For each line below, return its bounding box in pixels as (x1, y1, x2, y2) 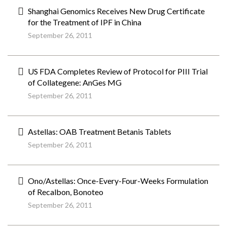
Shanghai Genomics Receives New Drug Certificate (28, 6, 205, 16)
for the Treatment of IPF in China (28, 17, 141, 27)
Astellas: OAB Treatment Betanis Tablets (28, 127, 171, 136)
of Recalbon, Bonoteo (28, 187, 103, 197)
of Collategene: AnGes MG (28, 78, 122, 87)
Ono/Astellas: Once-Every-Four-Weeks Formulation (28, 176, 208, 185)
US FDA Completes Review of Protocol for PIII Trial (28, 66, 208, 76)
